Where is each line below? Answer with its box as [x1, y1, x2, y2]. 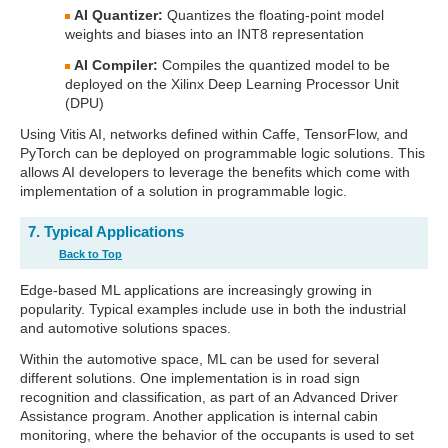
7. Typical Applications [28, 223, 184, 240]
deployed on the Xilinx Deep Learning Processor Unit [65, 76, 399, 92]
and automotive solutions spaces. [20, 320, 231, 336]
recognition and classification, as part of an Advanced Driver [20, 389, 398, 405]
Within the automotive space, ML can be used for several [20, 351, 379, 367]
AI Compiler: [74, 57, 158, 73]
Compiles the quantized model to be [158, 57, 390, 73]
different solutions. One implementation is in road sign [20, 370, 360, 386]
